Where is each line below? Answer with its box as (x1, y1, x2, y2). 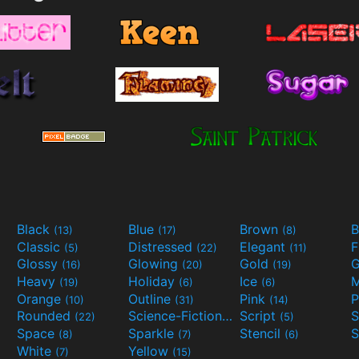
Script (240, 308, 280, 325)
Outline (128, 290, 175, 307)
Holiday (128, 272, 179, 289)
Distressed (128, 238, 196, 255)
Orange (17, 290, 65, 307)
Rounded (17, 308, 75, 325)
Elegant (240, 238, 289, 255)
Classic (17, 238, 64, 255)
